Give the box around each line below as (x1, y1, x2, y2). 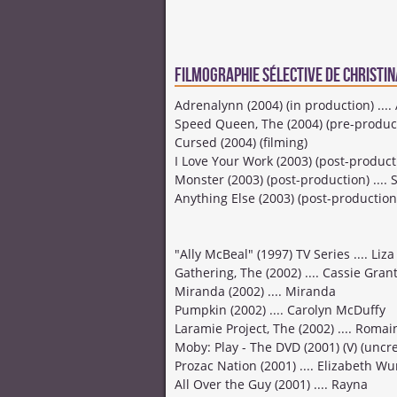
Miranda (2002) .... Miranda (175, 283, 336, 300)
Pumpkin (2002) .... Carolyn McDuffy (175, 301, 385, 318)
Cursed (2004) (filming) (175, 134, 307, 151)
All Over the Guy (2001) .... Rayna (175, 376, 368, 393)
